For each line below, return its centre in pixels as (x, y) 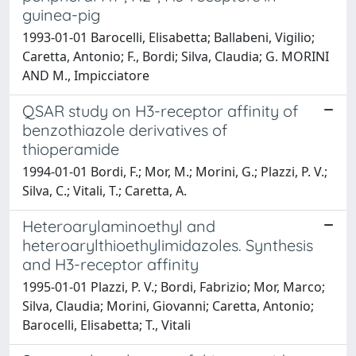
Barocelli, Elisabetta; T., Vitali (106, 325)
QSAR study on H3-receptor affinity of (160, 111)
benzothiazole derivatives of (125, 130)
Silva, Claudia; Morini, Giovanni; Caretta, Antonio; (168, 306)
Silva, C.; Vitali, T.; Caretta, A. (104, 191)
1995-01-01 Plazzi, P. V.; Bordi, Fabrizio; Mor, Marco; (174, 287)
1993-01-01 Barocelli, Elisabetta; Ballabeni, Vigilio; (168, 37)
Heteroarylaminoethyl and (119, 226)
